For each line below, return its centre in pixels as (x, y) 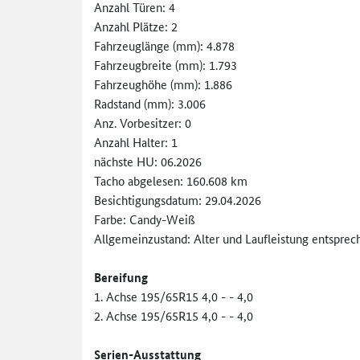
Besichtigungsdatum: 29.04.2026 (178, 199)
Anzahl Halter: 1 (136, 141)
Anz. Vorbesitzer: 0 (143, 122)
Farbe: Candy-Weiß (145, 219)
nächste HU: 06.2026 (148, 161)
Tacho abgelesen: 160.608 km (171, 180)
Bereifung (121, 277)
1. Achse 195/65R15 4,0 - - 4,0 (174, 296)
